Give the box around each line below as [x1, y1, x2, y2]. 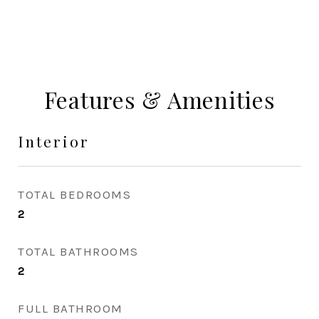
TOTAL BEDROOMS [18, 187, 131, 202]
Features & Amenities [43, 84, 276, 115]
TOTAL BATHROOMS [18, 244, 139, 258]
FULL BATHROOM [18, 301, 123, 315]
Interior [18, 131, 90, 151]
